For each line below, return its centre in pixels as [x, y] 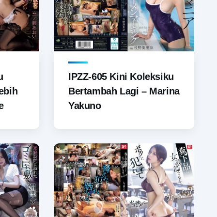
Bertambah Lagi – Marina [124, 91]
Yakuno [85, 106]
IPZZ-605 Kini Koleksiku [121, 77]
